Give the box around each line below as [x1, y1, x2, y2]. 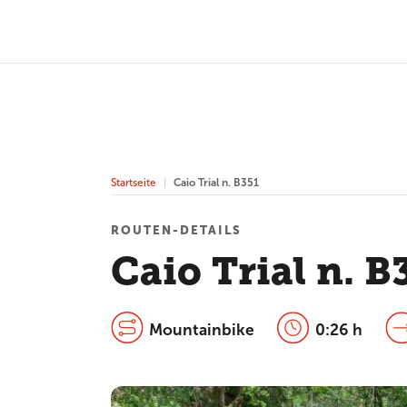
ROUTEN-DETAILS [111, 223, 242, 237]
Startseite [111, 176, 156, 188]
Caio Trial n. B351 [174, 176, 259, 188]
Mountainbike [149, 321, 254, 339]
